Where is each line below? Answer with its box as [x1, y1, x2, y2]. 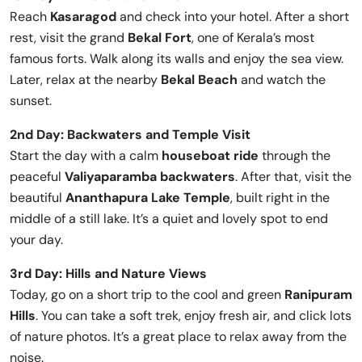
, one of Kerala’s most [192, 28, 314, 46]
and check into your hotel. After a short [116, 7, 349, 25]
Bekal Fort [128, 28, 192, 46]
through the [259, 146, 330, 164]
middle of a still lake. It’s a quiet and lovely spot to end [10, 209, 328, 227]
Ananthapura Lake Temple [65, 188, 230, 206]
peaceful [10, 167, 65, 185]
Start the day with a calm [10, 146, 162, 164]
